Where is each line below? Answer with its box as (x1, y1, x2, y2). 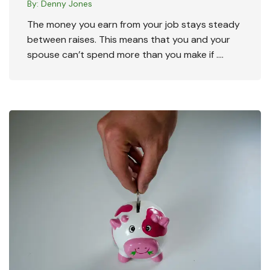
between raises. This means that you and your (27, 33, 230, 46)
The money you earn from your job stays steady (27, 17, 240, 31)
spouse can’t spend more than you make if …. (27, 48, 224, 61)
